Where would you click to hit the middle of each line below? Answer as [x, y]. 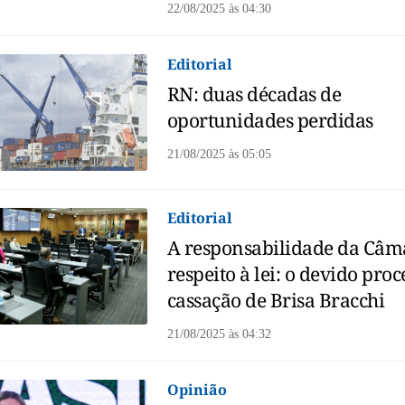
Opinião [197, 390]
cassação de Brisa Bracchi [276, 301]
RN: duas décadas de [254, 94]
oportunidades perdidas [270, 121]
